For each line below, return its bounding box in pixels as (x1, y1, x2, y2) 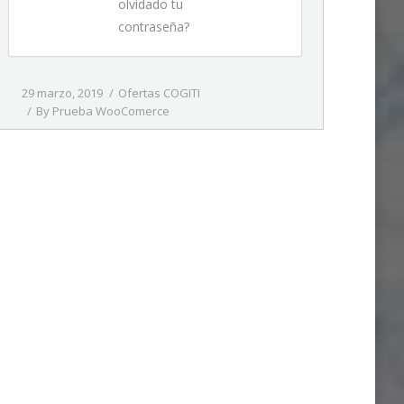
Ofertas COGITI (118, 85, 200, 101)
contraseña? (118, 18, 190, 35)
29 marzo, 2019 (22, 85, 103, 101)
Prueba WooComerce (52, 103, 170, 119)
